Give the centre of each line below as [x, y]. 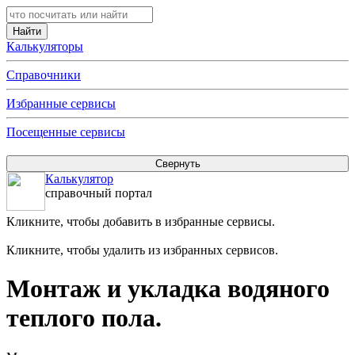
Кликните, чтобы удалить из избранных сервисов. [142, 250]
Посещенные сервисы [66, 132]
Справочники [44, 75]
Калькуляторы [45, 46]
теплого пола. [84, 318]
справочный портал [99, 193]
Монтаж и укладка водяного [168, 289]
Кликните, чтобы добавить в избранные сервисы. [141, 221]
